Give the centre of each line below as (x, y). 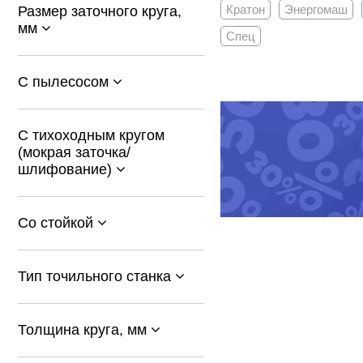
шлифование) (67, 169)
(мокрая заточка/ (74, 152)
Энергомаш (316, 10)
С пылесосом (65, 82)
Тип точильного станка (96, 276)
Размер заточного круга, (100, 11)
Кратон (245, 10)
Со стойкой (58, 223)
